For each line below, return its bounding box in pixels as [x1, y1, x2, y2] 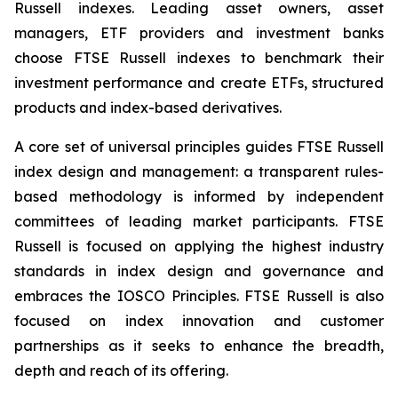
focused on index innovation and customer [14, 312, 384, 330]
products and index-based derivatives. [14, 99, 282, 116]
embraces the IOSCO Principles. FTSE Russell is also [14, 287, 384, 305]
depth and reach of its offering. [14, 362, 232, 379]
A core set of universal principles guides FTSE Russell [14, 138, 384, 155]
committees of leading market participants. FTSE [14, 212, 384, 230]
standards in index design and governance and [14, 262, 384, 280]
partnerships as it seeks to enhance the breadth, [14, 337, 384, 354]
